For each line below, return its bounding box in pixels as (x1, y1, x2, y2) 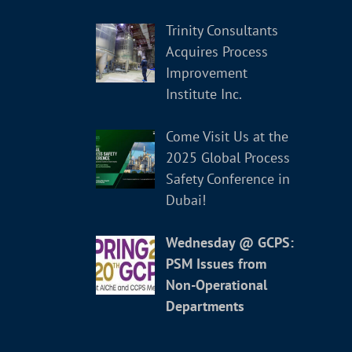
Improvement (165, 63, 247, 82)
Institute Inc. (165, 84, 242, 103)
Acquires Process (165, 42, 268, 60)
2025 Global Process (165, 148, 290, 167)
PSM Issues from (165, 254, 266, 273)
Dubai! (165, 190, 206, 209)
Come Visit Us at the (165, 126, 288, 145)
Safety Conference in (165, 169, 290, 188)
